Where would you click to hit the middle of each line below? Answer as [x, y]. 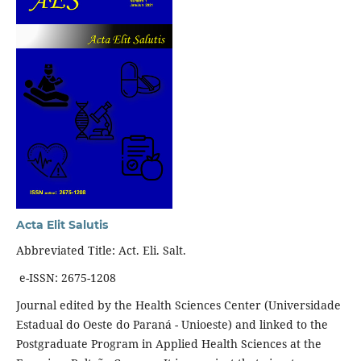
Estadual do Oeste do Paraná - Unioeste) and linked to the [172, 324]
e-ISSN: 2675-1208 [66, 277]
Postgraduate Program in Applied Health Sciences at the [168, 343]
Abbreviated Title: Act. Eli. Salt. [101, 250]
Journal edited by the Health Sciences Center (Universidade [178, 305]
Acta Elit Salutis [62, 224]
